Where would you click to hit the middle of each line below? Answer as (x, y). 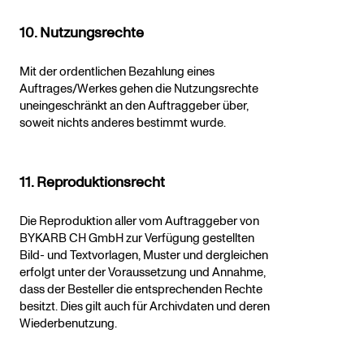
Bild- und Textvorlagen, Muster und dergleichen (144, 256)
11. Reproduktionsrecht (92, 183)
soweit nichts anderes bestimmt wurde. (123, 123)
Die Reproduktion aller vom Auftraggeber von (139, 222)
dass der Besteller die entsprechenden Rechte (141, 290)
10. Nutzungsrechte (82, 33)
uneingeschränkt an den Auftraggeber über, (134, 106)
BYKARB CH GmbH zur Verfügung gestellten (137, 239)
